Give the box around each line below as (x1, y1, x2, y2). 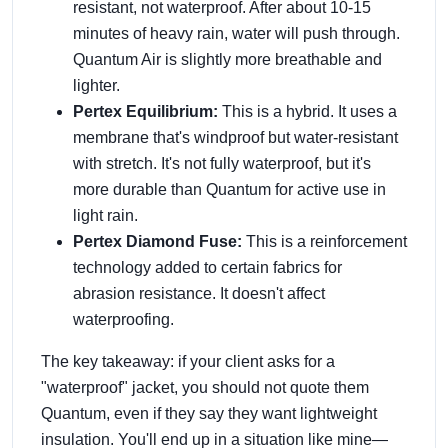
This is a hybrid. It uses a (218, 102, 397, 120)
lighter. (73, 76, 120, 94)
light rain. (73, 206, 138, 224)
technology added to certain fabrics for (73, 258, 342, 276)
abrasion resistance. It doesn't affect (73, 284, 325, 302)
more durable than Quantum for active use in (73, 180, 386, 198)
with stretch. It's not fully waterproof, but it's (73, 154, 371, 172)
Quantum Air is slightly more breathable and (73, 50, 382, 68)
